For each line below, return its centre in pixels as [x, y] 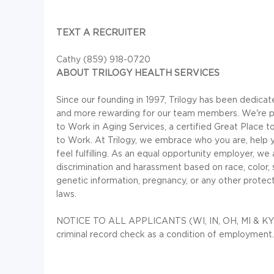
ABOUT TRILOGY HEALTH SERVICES [138, 73]
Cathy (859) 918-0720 [103, 59]
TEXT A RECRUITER [101, 32]
